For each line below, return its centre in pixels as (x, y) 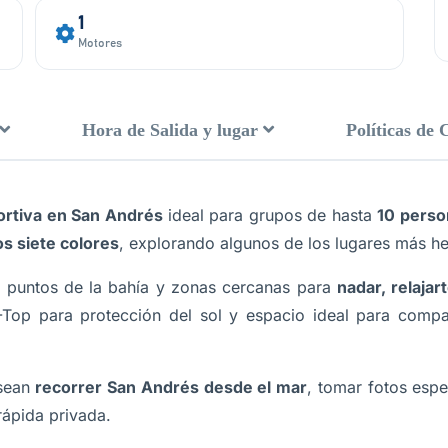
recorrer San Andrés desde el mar (171, 387)
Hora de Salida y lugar (170, 130)
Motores (100, 43)
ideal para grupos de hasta (270, 215)
